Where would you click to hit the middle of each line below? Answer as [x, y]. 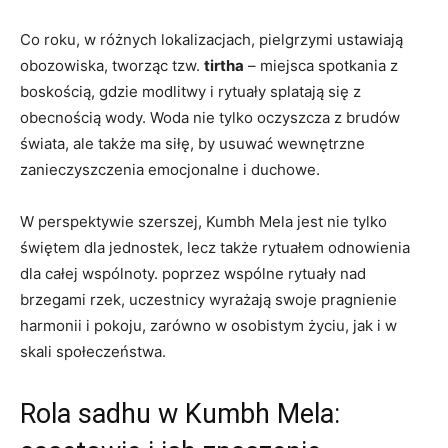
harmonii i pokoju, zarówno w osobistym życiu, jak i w [208, 325]
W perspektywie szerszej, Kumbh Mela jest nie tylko [203, 221]
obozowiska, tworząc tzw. [112, 65]
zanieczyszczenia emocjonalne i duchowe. [170, 169]
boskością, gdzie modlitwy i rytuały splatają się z [190, 91]
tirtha [224, 65]
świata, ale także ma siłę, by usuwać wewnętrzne [192, 143]
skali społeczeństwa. [93, 351]
